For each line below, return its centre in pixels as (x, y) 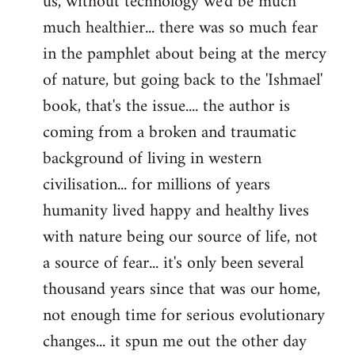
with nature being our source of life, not (180, 237)
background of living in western (152, 158)
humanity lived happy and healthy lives (176, 211)
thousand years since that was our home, (181, 289)
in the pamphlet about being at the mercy (185, 54)
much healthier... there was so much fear (180, 28)
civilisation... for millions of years (157, 185)
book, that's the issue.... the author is (166, 106)
